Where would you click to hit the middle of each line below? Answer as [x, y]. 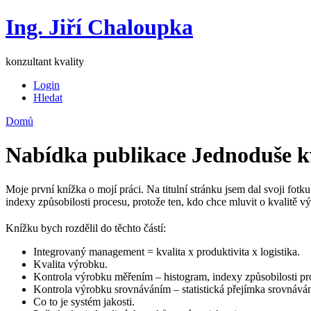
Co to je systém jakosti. [84, 301]
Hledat [48, 97]
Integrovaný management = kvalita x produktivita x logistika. [167, 251]
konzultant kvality [45, 61]
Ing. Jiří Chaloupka [99, 27]
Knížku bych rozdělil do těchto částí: [86, 228]
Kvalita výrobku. [70, 264]
